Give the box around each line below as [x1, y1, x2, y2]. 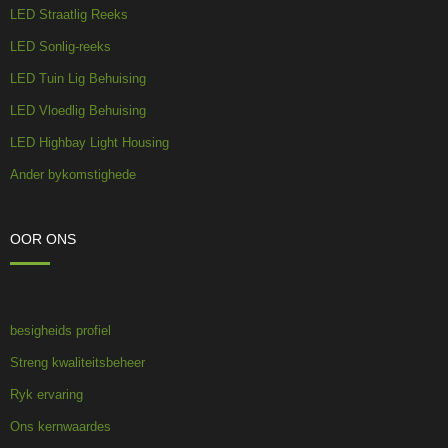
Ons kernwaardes [10, 418, 111, 434]
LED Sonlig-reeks [10, 38, 111, 54]
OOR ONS [10, 230, 76, 247]
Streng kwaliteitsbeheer [10, 354, 145, 370]
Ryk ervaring [10, 386, 83, 402]
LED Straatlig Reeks [10, 6, 128, 22]
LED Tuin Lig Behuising [10, 70, 146, 86]
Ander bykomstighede [10, 166, 136, 182]
